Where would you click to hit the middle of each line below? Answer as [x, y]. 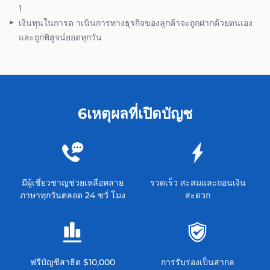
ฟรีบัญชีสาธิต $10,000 [72, 262]
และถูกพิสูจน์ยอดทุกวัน [60, 37]
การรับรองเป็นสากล [198, 262]
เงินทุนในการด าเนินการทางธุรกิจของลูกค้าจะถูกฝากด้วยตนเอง [136, 23]
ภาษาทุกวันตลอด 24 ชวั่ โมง [72, 195]
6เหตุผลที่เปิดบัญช [135, 114]
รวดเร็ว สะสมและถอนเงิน [198, 183]
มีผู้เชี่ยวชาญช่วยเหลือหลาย [72, 183]
